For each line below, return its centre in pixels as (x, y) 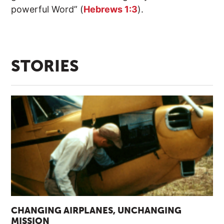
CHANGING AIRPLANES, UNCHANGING (96, 211)
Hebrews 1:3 (111, 9)
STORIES (45, 67)
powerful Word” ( (47, 9)
